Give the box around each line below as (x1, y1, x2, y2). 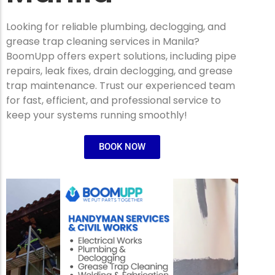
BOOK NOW (99, 141, 145, 152)
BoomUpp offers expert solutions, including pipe (6, 49, 236, 63)
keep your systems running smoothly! (6, 108, 187, 122)
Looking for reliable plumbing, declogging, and (6, 20, 226, 34)
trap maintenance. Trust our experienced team (6, 79, 235, 93)
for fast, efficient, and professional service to (6, 93, 221, 107)
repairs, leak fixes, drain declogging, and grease (6, 64, 233, 78)
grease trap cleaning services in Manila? (6, 34, 199, 48)
